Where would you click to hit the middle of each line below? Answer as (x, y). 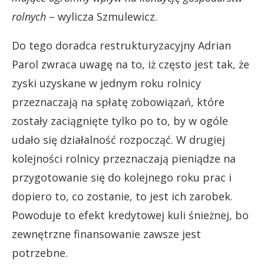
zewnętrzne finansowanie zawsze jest (106, 234)
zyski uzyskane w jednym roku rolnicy (106, 83)
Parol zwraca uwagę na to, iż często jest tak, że (131, 64)
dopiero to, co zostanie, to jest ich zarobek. (122, 196)
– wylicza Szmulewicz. (102, 16)
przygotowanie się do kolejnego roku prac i (122, 177)
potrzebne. (40, 253)
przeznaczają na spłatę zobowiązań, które (118, 102)
